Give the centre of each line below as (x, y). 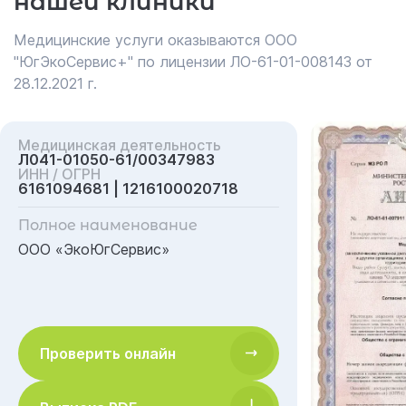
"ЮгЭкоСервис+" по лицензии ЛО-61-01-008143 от (193, 62)
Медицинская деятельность (120, 145)
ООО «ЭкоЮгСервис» (94, 249)
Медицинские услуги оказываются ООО (155, 40)
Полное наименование (108, 225)
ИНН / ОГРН (59, 174)
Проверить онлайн (108, 353)
